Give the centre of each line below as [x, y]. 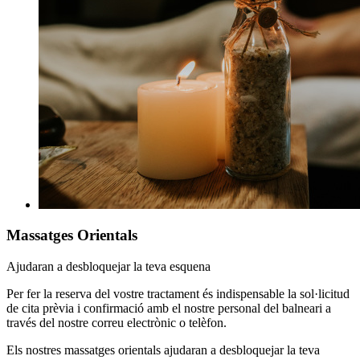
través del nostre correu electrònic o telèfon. [120, 323]
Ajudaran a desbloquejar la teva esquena [108, 267]
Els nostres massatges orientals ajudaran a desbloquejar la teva [163, 350]
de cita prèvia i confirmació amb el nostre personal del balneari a [169, 309]
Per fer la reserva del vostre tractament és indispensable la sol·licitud [178, 294]
